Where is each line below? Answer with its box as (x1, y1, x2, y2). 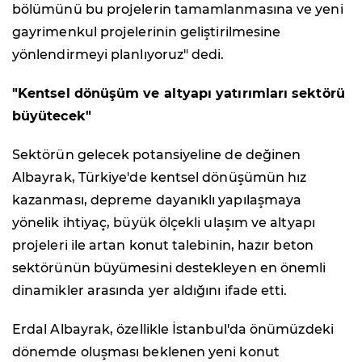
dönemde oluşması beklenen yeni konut (12, 343, 280, 360)
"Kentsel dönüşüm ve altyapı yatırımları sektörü (12, 85, 345, 101)
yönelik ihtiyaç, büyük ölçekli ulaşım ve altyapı (12, 214, 315, 230)
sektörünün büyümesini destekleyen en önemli (12, 259, 326, 276)
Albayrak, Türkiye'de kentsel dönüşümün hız (12, 169, 307, 185)
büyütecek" (12, 107, 91, 124)
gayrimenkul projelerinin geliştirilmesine (12, 23, 281, 40)
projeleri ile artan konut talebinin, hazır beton (12, 237, 314, 253)
